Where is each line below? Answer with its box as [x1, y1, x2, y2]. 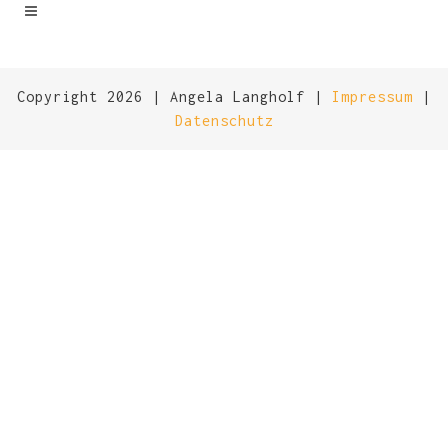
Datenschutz [174, 112, 274, 129]
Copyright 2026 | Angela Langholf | [17, 88, 332, 105]
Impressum [332, 88, 413, 105]
